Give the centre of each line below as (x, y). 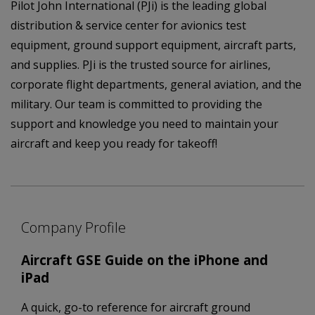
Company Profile (73, 227)
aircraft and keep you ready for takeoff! (114, 143)
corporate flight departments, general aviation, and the (156, 84)
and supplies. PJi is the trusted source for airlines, (141, 64)
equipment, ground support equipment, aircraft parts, (153, 45)
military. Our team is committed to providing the (136, 104)
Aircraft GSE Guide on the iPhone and (144, 259)
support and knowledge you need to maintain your (144, 123)
